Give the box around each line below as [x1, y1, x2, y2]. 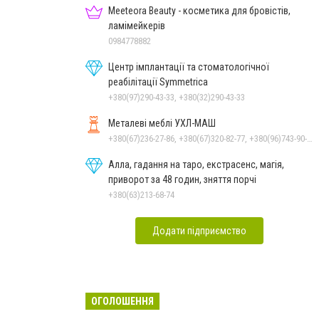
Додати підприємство [152, 224, 246, 236]
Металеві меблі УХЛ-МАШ [108, 117, 216, 129]
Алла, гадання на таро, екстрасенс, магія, [108, 158, 284, 170]
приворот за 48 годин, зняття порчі [108, 173, 256, 185]
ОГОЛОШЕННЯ [91, 295, 154, 307]
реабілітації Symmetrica [108, 75, 208, 88]
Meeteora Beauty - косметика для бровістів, [108, 4, 291, 16]
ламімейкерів [108, 19, 165, 31]
